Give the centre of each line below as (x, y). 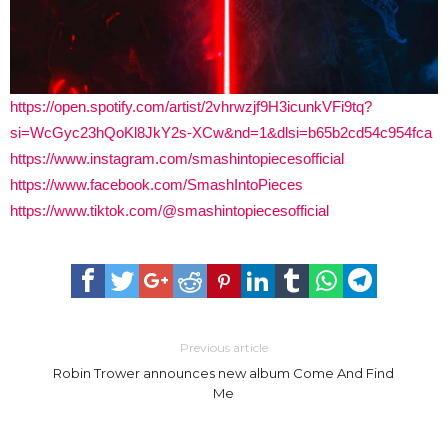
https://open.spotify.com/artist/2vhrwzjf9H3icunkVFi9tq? (191, 106)
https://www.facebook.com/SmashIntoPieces (156, 184)
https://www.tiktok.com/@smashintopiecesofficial (169, 210)
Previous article (223, 347)
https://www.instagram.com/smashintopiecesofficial (177, 158)
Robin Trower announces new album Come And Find (224, 372)
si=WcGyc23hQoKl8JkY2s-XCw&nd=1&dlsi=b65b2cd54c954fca (221, 132)
